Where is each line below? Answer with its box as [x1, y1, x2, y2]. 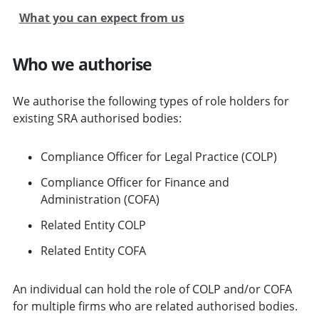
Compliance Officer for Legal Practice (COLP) [40, 148, 277, 164]
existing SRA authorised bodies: [12, 110, 182, 126]
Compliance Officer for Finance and [40, 174, 229, 190]
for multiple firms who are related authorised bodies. [12, 298, 298, 314]
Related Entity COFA [40, 242, 146, 258]
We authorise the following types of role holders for [12, 93, 289, 109]
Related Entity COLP [40, 216, 146, 233]
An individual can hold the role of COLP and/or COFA [12, 281, 292, 297]
